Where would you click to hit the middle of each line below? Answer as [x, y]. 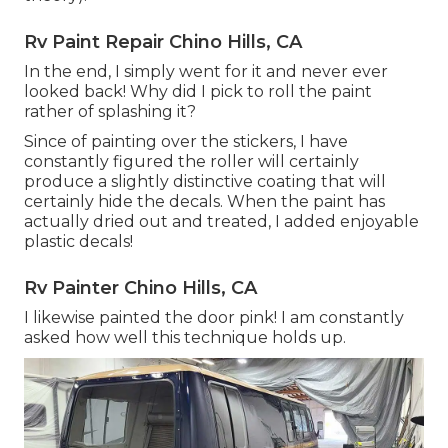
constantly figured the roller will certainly [191, 161]
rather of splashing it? [110, 111]
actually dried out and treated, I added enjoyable [221, 221]
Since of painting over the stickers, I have [186, 141]
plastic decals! [78, 241]
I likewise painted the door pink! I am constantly [214, 317]
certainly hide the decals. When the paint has [204, 201]
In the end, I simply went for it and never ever [206, 71]
